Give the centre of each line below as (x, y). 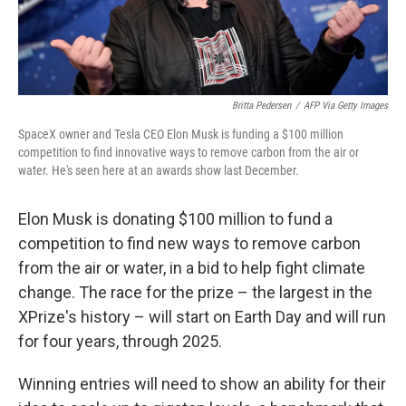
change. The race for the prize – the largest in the (195, 293)
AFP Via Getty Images (346, 106)
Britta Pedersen (261, 106)
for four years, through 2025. (120, 342)
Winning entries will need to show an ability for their (202, 384)
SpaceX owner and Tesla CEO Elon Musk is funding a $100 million (181, 135)
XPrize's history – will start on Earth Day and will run (202, 317)
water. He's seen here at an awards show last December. (159, 171)
